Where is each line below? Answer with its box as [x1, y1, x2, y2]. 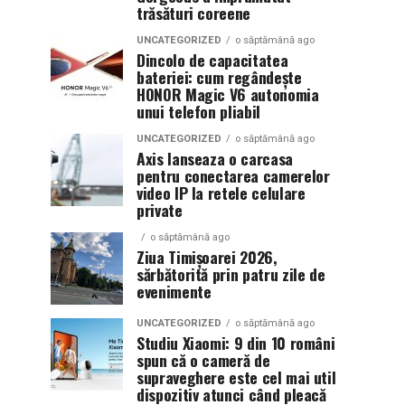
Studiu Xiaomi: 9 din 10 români [137, 331, 335, 354]
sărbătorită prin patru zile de [137, 262, 325, 286]
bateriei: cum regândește [137, 65, 302, 89]
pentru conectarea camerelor [137, 164, 330, 187]
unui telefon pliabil [137, 99, 260, 123]
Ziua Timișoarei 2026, [137, 245, 278, 268]
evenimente [137, 279, 212, 303]
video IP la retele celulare [137, 181, 306, 204]
